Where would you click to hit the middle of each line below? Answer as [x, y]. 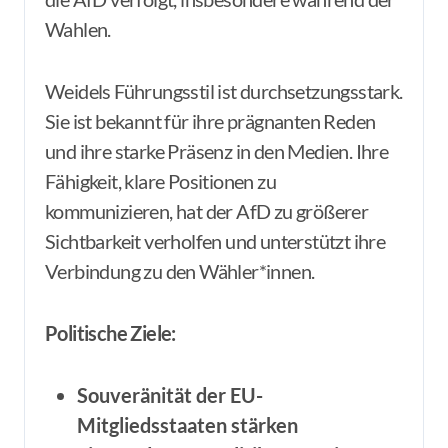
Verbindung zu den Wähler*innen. [180, 271]
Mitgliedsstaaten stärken [187, 425]
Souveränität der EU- [170, 395]
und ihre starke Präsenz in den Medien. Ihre [217, 151]
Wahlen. [78, 29]
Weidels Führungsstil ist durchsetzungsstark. [224, 91]
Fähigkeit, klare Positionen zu [160, 181]
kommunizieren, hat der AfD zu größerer [207, 211]
